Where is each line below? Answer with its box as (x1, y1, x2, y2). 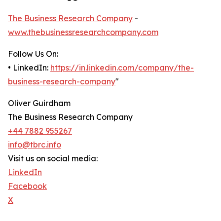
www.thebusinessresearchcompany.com (8, 27, 158, 37)
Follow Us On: (8, 49, 58, 59)
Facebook (8, 181, 47, 191)
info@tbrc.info (8, 140, 61, 150)
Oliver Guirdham (8, 98, 71, 109)
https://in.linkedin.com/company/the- (50, 63, 194, 73)
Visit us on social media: (8, 153, 98, 164)
